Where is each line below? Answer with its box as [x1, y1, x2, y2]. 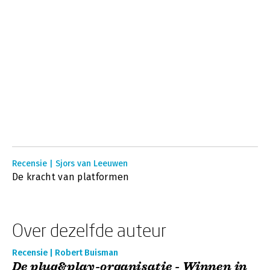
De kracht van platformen [12, 171, 130, 183]
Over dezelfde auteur [12, 219, 166, 240]
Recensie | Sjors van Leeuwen [12, 159, 128, 169]
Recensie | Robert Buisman [12, 248, 118, 258]
